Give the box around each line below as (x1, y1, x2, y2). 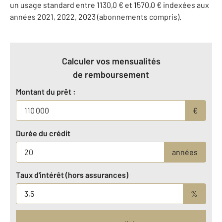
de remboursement (73, 68, 149, 80)
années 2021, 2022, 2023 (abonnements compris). (10, 11, 181, 21)
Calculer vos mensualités (61, 55, 161, 66)
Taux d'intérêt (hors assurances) (16, 169, 128, 179)
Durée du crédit (16, 128, 70, 138)
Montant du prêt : (16, 86, 76, 96)
